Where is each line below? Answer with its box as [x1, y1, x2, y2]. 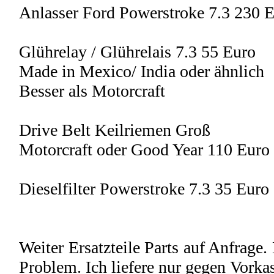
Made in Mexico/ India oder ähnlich [19, 62, 264, 81]
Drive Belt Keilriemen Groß [19, 120, 210, 139]
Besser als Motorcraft [19, 81, 165, 100]
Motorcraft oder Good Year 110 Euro [19, 140, 270, 159]
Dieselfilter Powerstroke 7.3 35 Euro [19, 179, 269, 198]
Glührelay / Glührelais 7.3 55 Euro [19, 42, 256, 61]
